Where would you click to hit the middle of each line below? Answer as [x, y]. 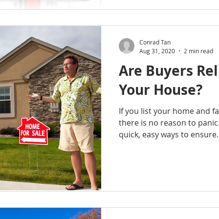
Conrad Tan [155, 42]
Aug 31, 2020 [157, 51]
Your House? [161, 89]
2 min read [198, 51]
